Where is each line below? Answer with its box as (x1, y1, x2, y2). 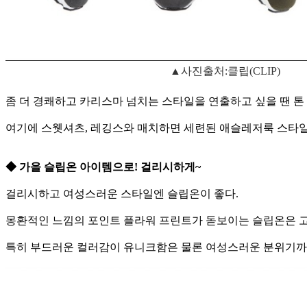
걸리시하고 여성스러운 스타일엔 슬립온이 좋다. (5, 188, 241, 200)
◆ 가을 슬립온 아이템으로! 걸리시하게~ (5, 161, 201, 173)
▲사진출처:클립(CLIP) (169, 65, 280, 77)
